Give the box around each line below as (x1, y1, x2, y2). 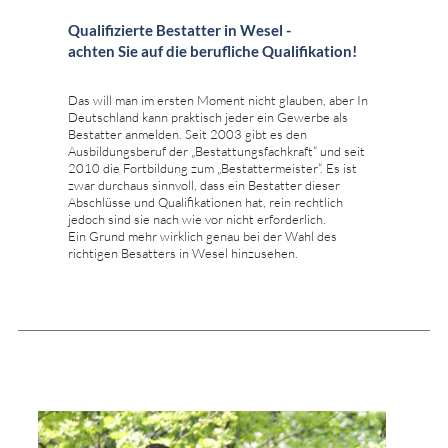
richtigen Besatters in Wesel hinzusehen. (68, 244, 298, 261)
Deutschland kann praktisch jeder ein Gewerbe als (68, 108, 348, 125)
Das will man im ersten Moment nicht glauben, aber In (68, 91, 368, 108)
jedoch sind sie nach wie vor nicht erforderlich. (68, 210, 326, 227)
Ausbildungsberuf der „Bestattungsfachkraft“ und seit (68, 142, 365, 159)
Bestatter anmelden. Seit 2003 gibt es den (68, 125, 307, 142)
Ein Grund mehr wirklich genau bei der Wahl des (68, 227, 337, 244)
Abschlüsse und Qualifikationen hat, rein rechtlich (68, 193, 343, 210)
